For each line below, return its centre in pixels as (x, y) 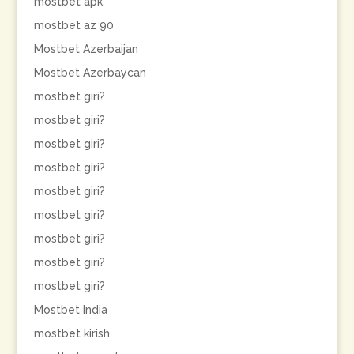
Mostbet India (70, 310)
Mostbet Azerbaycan (90, 73)
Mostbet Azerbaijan (86, 49)
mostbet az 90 (73, 25)
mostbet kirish (72, 333)
